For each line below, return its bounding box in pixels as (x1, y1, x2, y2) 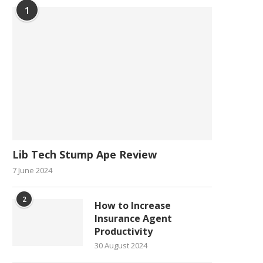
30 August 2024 (95, 240, 147, 251)
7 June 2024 (12, 164, 52, 176)
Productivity (95, 224, 153, 238)
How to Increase (95, 198, 171, 212)
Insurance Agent (95, 211, 172, 225)
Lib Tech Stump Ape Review (12, 147, 157, 161)
